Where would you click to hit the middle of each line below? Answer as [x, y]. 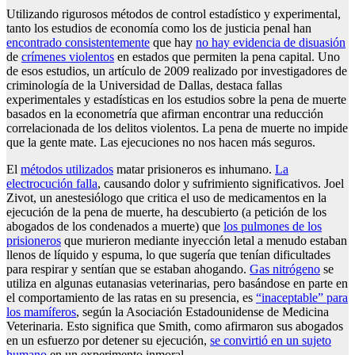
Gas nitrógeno [285, 269]
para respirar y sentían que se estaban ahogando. [128, 269]
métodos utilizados [67, 169]
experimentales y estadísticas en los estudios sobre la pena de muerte [176, 99]
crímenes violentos [68, 56]
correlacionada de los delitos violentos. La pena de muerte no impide [177, 128]
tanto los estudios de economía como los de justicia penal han [159, 28]
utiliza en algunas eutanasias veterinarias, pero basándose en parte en [177, 283]
